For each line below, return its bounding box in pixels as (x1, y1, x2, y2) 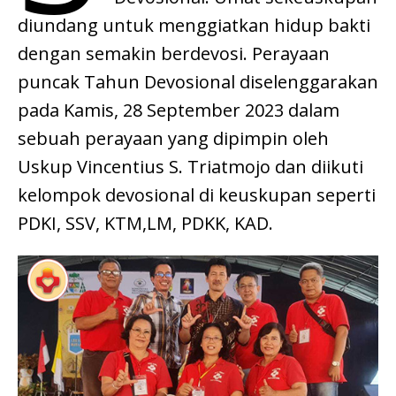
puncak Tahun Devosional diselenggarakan (18, 69, 378, 94)
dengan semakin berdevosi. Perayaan (18, 41, 330, 65)
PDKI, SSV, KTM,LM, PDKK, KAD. (18, 210, 273, 235)
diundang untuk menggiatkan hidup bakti (18, 12, 370, 37)
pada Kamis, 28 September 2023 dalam (18, 97, 339, 122)
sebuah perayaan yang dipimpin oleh (18, 126, 329, 150)
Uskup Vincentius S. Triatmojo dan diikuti (18, 154, 363, 179)
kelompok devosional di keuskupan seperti (18, 182, 376, 207)
